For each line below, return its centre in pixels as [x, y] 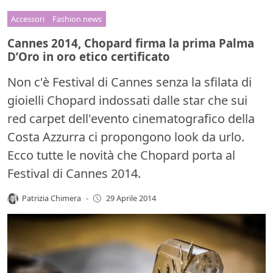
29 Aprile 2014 [131, 198]
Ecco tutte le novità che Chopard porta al [121, 155]
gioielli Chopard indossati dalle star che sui [127, 100]
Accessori [28, 19]
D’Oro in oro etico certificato [89, 56]
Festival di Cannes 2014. [74, 173]
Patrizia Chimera [52, 198]
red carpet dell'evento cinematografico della [131, 118]
